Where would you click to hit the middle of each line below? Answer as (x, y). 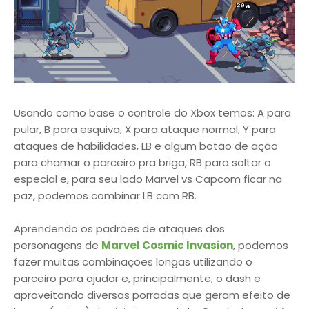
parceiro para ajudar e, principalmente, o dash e (137, 278)
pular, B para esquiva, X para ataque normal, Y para (145, 129)
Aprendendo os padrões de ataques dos (119, 228)
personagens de (58, 245)
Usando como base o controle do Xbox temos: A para (152, 112)
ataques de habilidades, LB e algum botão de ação (146, 146)
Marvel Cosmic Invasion (167, 245)
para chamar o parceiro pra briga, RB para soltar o (142, 162)
